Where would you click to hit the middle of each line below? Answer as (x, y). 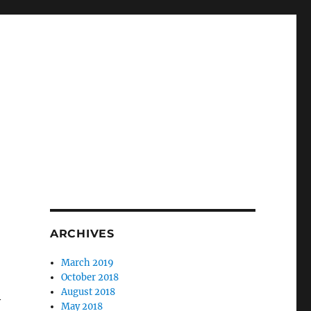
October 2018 (90, 277)
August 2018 (89, 292)
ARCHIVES (82, 234)
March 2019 (88, 263)
